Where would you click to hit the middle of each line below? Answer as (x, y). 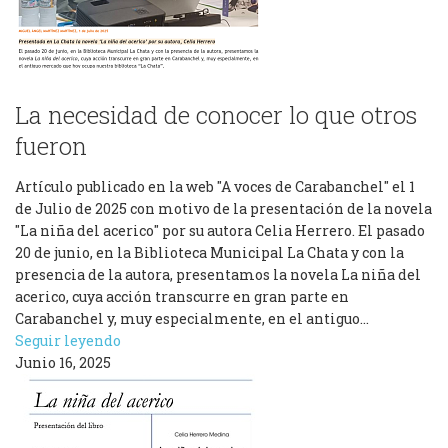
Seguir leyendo (68, 340)
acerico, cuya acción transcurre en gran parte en (182, 296)
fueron (51, 146)
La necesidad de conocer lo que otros (216, 115)
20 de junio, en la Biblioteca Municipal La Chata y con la (209, 252)
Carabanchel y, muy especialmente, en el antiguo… (192, 318)
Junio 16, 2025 (63, 362)
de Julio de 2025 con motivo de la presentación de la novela (223, 208)
